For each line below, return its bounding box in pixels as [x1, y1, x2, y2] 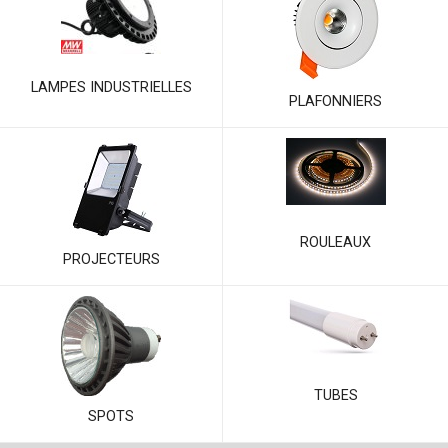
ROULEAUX [300, 233, 371, 251]
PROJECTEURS [62, 250, 160, 268]
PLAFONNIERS [289, 92, 382, 110]
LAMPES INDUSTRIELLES [30, 79, 192, 97]
